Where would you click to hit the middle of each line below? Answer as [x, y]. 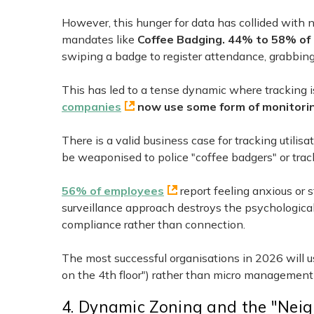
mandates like [100, 40]
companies [91, 107]
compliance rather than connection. [153, 225]
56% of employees [113, 191]
